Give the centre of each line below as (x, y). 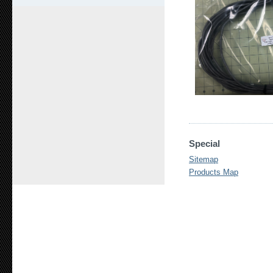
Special (204, 144)
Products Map (214, 172)
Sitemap (204, 159)
